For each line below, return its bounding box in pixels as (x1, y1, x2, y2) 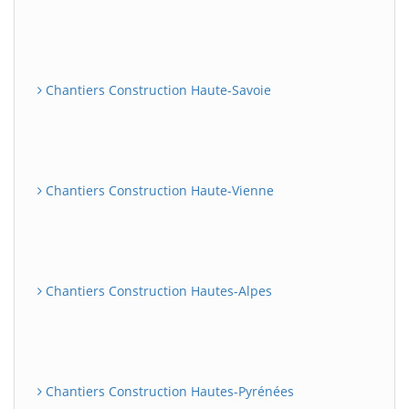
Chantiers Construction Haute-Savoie (42, 81, 271, 99)
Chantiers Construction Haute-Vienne (42, 182, 274, 199)
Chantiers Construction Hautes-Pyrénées (42, 383, 294, 400)
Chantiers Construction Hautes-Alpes (42, 282, 272, 299)
